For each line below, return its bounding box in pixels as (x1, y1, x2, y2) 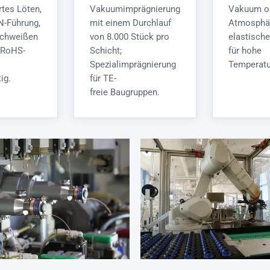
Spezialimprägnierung (90, 60, 176, 70)
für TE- (90, 74, 116, 84)
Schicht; (90, 46, 122, 56)
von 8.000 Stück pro (90, 32, 169, 42)
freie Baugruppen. (90, 87, 160, 98)
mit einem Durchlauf (90, 18, 171, 28)
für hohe (228, 46, 262, 56)
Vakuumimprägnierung (90, 4, 180, 14)
